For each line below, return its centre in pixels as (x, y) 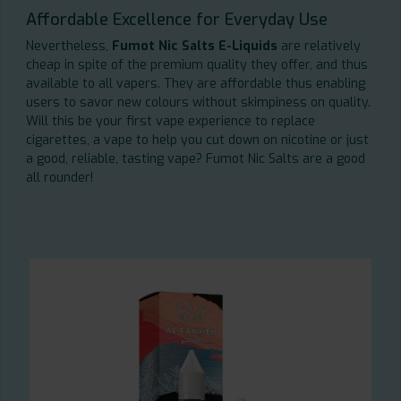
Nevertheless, (69, 47)
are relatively (319, 47)
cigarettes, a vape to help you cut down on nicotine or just (197, 141)
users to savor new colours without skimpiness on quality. (198, 103)
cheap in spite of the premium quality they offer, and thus (197, 65)
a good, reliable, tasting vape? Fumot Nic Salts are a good (196, 159)
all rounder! (60, 178)
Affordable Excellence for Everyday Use (177, 20)
